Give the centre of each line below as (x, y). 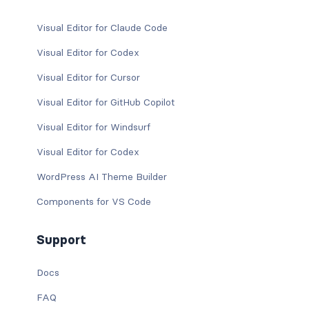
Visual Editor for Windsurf (93, 127)
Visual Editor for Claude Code (102, 28)
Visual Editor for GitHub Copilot (105, 102)
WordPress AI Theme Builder (101, 177)
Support (61, 240)
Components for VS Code (93, 202)
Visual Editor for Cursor (88, 78)
